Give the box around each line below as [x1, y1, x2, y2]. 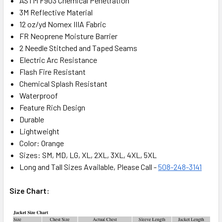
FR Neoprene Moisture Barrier [19, 31, 117, 41]
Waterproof [19, 90, 58, 100]
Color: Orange [19, 138, 64, 148]
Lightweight [19, 126, 59, 136]
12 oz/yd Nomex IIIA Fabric [19, 19, 106, 29]
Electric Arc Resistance [19, 55, 97, 64]
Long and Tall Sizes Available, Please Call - [19, 162, 158, 171]
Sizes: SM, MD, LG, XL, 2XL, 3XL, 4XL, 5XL [19, 150, 157, 160]
